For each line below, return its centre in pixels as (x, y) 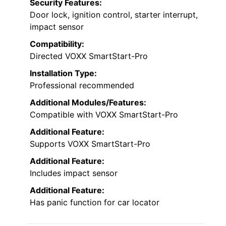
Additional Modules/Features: (88, 103)
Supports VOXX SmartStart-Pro (90, 144)
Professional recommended (82, 86)
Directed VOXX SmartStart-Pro (89, 56)
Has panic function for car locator (95, 203)
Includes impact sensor (74, 173)
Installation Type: (63, 73)
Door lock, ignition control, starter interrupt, (114, 15)
